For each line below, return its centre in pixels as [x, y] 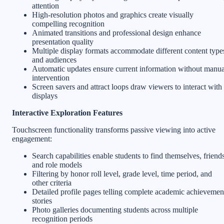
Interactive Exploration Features [67, 113]
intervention [51, 78]
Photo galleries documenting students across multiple [115, 210]
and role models [57, 165]
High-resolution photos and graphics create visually [113, 15]
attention [45, 6]
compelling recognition [68, 24]
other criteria [52, 183]
